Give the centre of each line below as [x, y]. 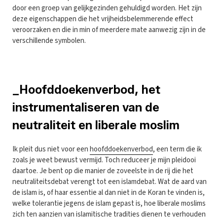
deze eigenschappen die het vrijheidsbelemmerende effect [103, 19]
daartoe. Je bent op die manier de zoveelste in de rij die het [103, 171]
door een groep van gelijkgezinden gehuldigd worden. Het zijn [107, 8]
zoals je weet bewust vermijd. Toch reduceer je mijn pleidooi [104, 160]
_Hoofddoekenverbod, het [86, 89]
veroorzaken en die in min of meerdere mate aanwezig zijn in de [109, 30]
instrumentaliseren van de [86, 107]
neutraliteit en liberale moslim [96, 125]
